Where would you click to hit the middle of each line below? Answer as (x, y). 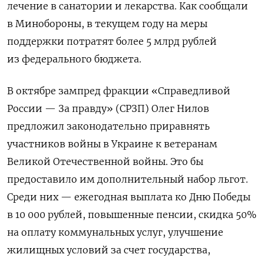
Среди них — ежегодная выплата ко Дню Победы (129, 197)
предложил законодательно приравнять (108, 126)
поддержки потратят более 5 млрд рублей (112, 41)
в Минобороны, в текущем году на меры (107, 23)
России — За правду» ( (63, 108)
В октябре (33, 90)
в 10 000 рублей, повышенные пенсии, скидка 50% (132, 214)
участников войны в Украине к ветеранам (112, 143)
